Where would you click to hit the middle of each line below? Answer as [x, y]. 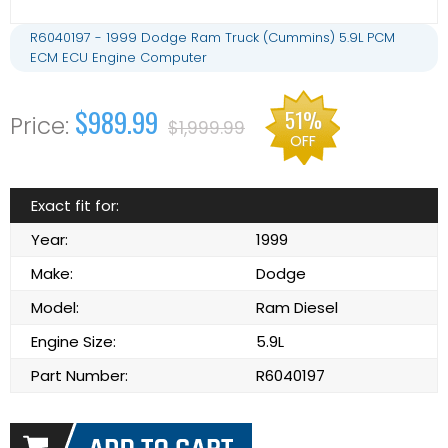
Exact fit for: [75, 205]
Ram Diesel [297, 307]
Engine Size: [73, 341]
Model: [55, 307]
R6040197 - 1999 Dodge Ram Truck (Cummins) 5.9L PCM [212, 37]
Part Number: [79, 375]
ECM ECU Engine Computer [118, 57]
